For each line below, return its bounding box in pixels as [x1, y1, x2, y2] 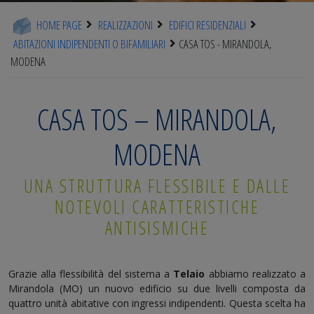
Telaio [170, 266, 205, 280]
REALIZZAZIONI [98, 17, 153, 33]
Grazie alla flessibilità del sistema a [8, 266, 170, 280]
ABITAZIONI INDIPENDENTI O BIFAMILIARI [13, 36, 165, 53]
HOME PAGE [34, 17, 82, 33]
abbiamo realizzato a [205, 266, 306, 280]
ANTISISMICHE [104, 215, 210, 240]
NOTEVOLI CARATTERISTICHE [54, 194, 260, 219]
